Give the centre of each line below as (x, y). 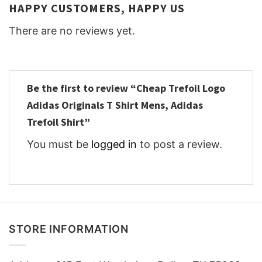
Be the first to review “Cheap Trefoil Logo (126, 88)
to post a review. (180, 144)
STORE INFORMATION (69, 229)
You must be (59, 144)
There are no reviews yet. (72, 30)
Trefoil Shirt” (60, 122)
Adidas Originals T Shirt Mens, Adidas (115, 105)
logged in (114, 144)
